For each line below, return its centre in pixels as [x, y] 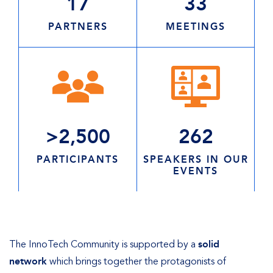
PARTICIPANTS [78, 160]
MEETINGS [196, 27]
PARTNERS [78, 27]
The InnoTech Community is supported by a [104, 245]
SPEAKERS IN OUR [196, 160]
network [28, 261]
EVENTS [196, 171]
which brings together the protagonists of [136, 262]
